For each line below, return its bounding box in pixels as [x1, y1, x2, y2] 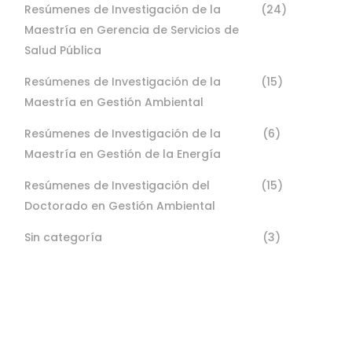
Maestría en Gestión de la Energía [24, 146, 221, 162]
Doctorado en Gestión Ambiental [24, 198, 215, 214]
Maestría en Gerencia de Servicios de [24, 22, 239, 38]
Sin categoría [24, 229, 102, 245]
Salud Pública [24, 42, 101, 58]
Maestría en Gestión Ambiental [24, 94, 203, 110]
